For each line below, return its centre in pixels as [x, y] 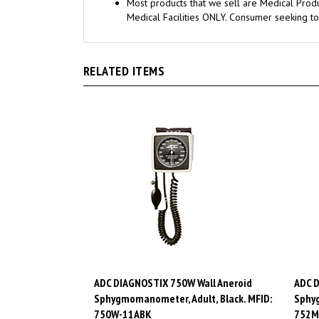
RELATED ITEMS [124, 54]
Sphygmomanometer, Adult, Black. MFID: [183, 282]
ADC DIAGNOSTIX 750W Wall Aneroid [173, 266]
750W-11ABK [123, 297]
